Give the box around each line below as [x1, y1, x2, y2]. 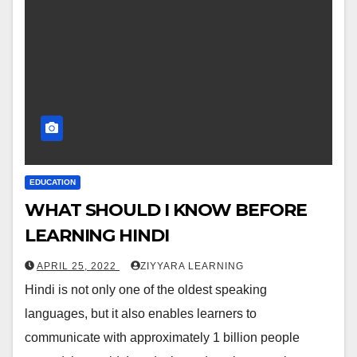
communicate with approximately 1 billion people [25, 330, 300, 344]
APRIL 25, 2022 [37, 260, 120, 272]
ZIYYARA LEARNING [140, 260, 244, 272]
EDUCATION [29, 177, 76, 186]
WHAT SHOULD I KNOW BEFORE [25, 198, 307, 221]
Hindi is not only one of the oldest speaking [25, 282, 267, 296]
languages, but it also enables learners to [25, 306, 257, 320]
